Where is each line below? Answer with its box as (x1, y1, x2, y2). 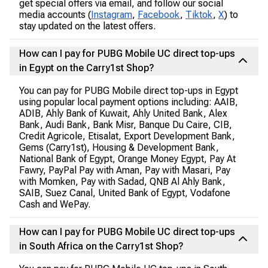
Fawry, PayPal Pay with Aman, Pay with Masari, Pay (19, 165, 230, 176)
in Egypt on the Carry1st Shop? (19, 62, 154, 74)
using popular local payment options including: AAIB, (19, 96, 238, 108)
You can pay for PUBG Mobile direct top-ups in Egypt (19, 85, 238, 96)
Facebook (138, 9, 180, 20)
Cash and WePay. (19, 199, 90, 210)
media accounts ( (19, 9, 91, 20)
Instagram (91, 9, 132, 20)
